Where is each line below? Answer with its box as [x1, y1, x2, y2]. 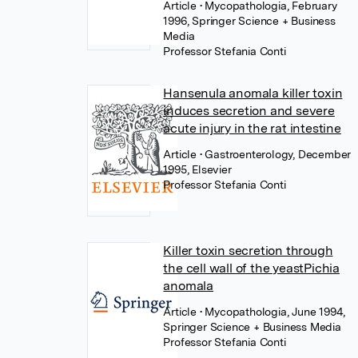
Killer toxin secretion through [163, 243, 333, 258]
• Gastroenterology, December [199, 148, 352, 161]
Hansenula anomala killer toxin [163, 86, 343, 101]
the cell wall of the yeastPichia [163, 261, 340, 276]
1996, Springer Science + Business [163, 14, 336, 27]
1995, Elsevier [163, 163, 232, 176]
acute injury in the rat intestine [163, 121, 341, 136]
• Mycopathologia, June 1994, [199, 305, 346, 318]
